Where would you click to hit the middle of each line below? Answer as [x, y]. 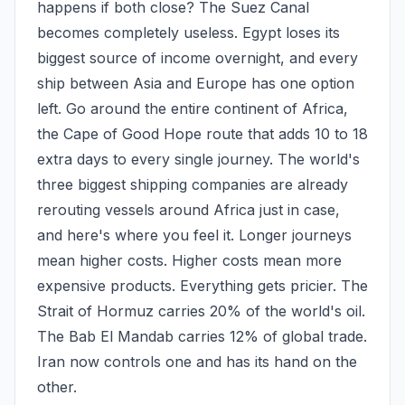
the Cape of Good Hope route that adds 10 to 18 [202, 134]
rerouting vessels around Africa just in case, [188, 210]
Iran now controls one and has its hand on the [197, 362]
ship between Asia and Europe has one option [196, 83]
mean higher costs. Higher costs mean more [189, 260]
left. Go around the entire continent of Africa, [193, 108]
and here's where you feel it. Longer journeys [194, 235]
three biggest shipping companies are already [193, 184]
